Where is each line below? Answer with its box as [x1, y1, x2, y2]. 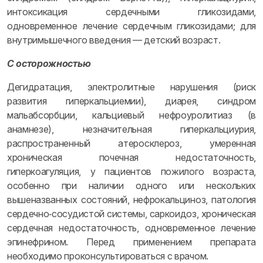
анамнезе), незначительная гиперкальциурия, [7, 123, 256, 135]
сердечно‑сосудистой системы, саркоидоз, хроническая [7, 208, 256, 220]
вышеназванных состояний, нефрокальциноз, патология [7, 194, 256, 205]
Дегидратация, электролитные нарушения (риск [7, 81, 256, 93]
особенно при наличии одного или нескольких [7, 180, 256, 191]
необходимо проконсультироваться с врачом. [7, 250, 208, 262]
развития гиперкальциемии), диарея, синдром [7, 95, 256, 107]
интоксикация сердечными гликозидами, [7, 6, 256, 18]
